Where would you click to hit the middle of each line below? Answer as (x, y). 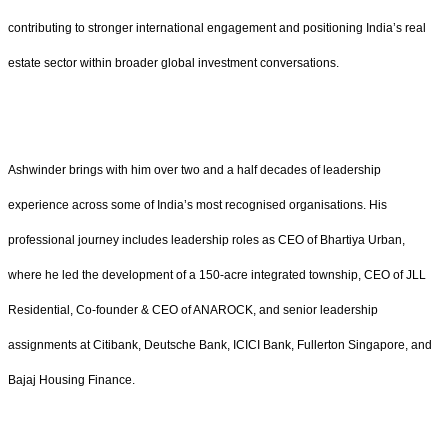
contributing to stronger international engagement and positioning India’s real (217, 28)
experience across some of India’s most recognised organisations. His (197, 205)
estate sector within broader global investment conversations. (173, 63)
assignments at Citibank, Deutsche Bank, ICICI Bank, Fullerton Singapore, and (220, 345)
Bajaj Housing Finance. (71, 380)
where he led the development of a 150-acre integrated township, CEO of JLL (217, 275)
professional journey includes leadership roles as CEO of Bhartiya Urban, (206, 240)
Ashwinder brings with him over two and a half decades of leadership (194, 170)
